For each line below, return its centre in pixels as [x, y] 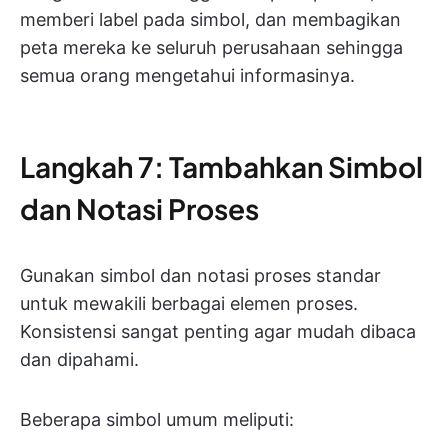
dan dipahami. [79, 360]
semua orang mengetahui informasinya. [187, 76]
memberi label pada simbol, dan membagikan [210, 20]
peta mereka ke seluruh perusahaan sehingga [211, 48]
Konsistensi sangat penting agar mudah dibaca [218, 332]
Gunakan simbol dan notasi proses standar [200, 276]
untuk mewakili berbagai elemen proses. [189, 304]
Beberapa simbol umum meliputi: [157, 420]
